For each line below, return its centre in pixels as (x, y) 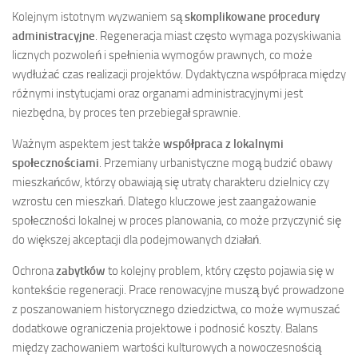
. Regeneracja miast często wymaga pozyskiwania (218, 36)
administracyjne (54, 36)
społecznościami (56, 163)
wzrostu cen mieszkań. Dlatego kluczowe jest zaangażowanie (164, 202)
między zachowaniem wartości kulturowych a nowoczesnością (167, 348)
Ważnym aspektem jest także (88, 144)
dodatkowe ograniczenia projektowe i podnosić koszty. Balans (165, 329)
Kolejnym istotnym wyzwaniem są (98, 17)
